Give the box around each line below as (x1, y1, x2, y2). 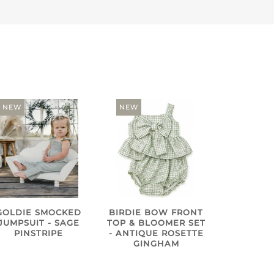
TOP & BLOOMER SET (106, 218, 206, 228)
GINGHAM (133, 239, 179, 249)
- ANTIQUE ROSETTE (108, 229, 204, 239)
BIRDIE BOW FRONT (109, 208, 204, 218)
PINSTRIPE (14, 229, 64, 239)
